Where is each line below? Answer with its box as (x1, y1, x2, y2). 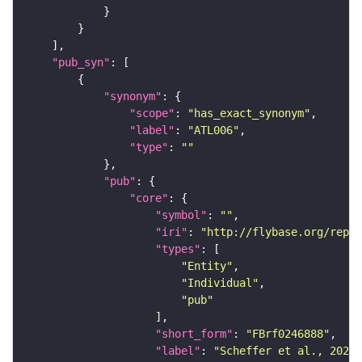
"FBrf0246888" (246, 327, 330, 341)
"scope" (129, 107, 175, 120)
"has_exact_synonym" (187, 107, 310, 120)
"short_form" (155, 327, 233, 341)
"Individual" (181, 276, 259, 290)
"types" (155, 242, 200, 256)
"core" (129, 192, 168, 205)
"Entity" (181, 259, 233, 273)
